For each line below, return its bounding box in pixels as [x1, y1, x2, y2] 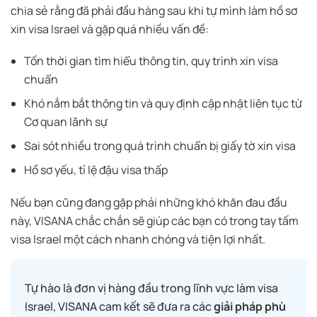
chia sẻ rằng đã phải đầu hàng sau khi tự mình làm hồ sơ [11, 2, 297, 18]
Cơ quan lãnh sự [24, 113, 108, 129]
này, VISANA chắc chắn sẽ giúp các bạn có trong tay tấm [11, 212, 299, 229]
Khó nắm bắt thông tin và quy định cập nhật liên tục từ [24, 95, 303, 111]
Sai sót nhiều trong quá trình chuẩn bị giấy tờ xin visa [24, 137, 296, 154]
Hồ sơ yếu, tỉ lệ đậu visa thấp [24, 161, 168, 178]
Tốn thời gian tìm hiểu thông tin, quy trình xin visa [24, 52, 279, 69]
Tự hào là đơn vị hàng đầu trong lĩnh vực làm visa [25, 279, 278, 296]
